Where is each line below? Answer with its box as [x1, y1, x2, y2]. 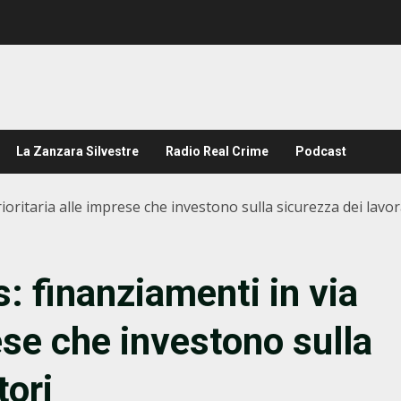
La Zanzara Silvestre [16, 144, 139, 158]
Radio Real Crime [166, 144, 269, 158]
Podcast [295, 144, 346, 158]
